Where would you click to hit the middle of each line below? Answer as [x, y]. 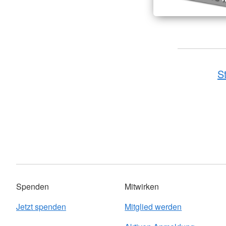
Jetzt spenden [41, 207]
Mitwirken [142, 186]
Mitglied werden [153, 207]
